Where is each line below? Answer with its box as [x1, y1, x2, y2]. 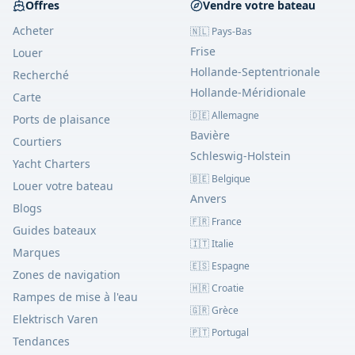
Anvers [190, 191, 227, 206]
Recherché [13, 67, 69, 82]
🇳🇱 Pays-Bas [190, 25, 252, 38]
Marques [13, 245, 60, 260]
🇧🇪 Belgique [190, 172, 250, 185]
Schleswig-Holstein [190, 148, 291, 163]
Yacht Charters [13, 156, 90, 171]
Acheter [13, 23, 54, 38]
